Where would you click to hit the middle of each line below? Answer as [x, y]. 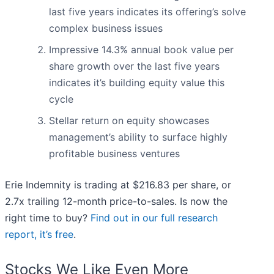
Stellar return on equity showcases [129, 121]
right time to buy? [48, 218]
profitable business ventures [114, 154]
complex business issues [106, 28]
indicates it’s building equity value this [137, 83]
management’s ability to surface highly [138, 137]
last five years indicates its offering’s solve [147, 12]
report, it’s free [39, 235]
